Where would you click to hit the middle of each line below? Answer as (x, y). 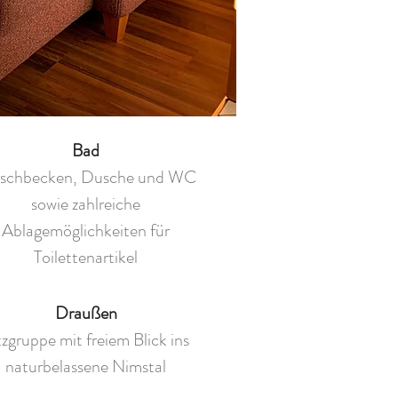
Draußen (86, 313)
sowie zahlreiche (86, 204)
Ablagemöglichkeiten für (86, 231)
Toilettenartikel (86, 257)
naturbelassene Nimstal (86, 366)
